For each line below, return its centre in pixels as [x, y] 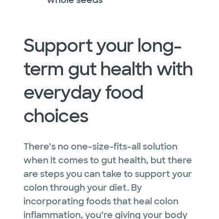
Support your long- [102, 45]
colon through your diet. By [83, 187]
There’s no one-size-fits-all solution [100, 146]
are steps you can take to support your [108, 174]
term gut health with [108, 69]
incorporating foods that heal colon [101, 201]
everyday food [84, 92]
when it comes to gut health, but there [108, 160]
